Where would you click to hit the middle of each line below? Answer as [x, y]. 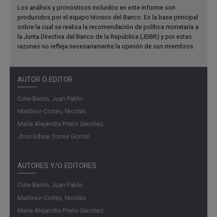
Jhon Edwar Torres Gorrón [54, 137]
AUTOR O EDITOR [45, 79]
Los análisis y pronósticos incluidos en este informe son [96, 7]
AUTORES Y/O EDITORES [57, 166]
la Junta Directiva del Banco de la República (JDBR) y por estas [105, 36]
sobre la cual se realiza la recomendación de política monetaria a [108, 27]
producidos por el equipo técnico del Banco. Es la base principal [108, 17]
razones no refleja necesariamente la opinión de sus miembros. [106, 46]
